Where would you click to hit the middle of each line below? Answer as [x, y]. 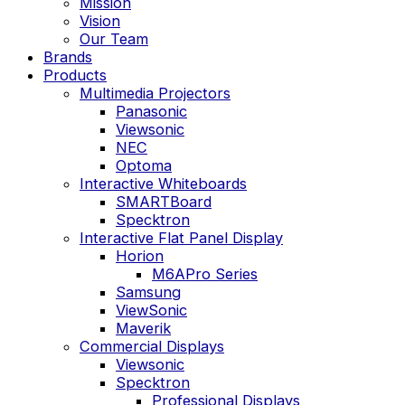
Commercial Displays [152, 347]
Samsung [148, 292]
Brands [68, 57]
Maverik [143, 329]
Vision [100, 21]
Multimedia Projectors [155, 94]
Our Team [114, 39]
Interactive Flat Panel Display [181, 238]
